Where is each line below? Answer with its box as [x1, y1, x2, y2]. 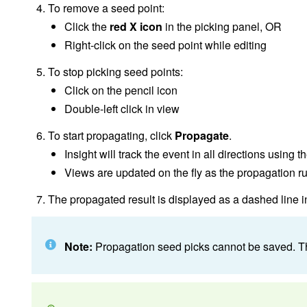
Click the [64, 19, 110, 35]
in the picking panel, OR [162, 19, 282, 35]
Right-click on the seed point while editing [64, 37, 267, 53]
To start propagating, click [48, 127, 175, 144]
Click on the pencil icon [64, 82, 177, 99]
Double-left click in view [64, 101, 180, 117]
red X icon [110, 19, 162, 35]
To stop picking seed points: [48, 64, 183, 80]
